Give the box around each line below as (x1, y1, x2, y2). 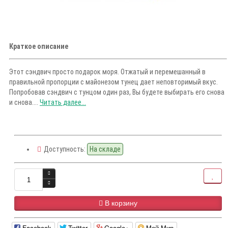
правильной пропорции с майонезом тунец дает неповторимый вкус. (9, 78, 218, 87)
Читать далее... (40, 98, 86, 107)
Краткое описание (9, 42, 68, 51)
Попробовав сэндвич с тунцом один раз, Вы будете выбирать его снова (9, 88, 224, 97)
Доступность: (44, 145, 85, 154)
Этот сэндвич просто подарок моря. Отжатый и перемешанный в (9, 68, 206, 76)
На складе (90, 145, 121, 154)
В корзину (105, 199, 137, 208)
